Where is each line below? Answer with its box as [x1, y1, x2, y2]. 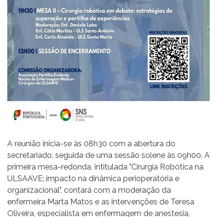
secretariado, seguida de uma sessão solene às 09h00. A [7, 150, 210, 160]
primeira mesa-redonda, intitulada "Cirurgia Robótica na [7, 162, 203, 171]
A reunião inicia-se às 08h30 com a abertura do [7, 139, 175, 148]
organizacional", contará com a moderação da [7, 185, 171, 195]
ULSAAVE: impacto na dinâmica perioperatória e [7, 173, 179, 183]
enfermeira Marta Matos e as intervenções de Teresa [7, 197, 194, 206]
